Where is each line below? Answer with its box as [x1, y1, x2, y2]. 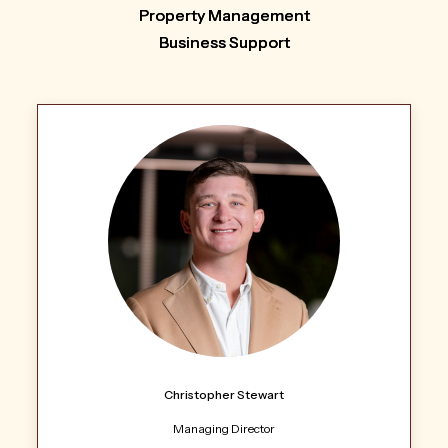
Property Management [138, 5, 310, 26]
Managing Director [173, 421, 275, 437]
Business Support [158, 32, 290, 53]
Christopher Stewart [164, 387, 284, 403]
